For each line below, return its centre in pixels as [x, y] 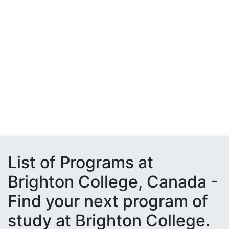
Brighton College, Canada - [113, 182]
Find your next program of [108, 201]
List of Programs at [81, 162]
